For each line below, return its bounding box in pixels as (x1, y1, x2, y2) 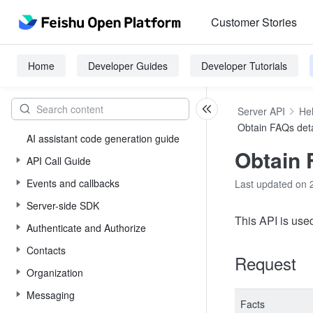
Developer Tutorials (201, 59, 287, 73)
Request (235, 251, 296, 275)
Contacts (27, 243, 66, 257)
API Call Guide (27, 154, 91, 168)
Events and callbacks (27, 176, 119, 190)
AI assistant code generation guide (27, 131, 180, 145)
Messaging (27, 288, 75, 302)
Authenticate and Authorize (27, 221, 146, 235)
